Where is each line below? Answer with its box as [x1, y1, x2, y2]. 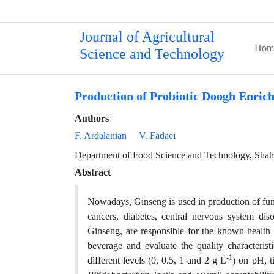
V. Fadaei [139, 130, 176, 141]
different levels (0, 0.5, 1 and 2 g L [87, 254, 227, 266]
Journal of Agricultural [80, 29, 215, 45]
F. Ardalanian [75, 130, 127, 141]
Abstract [75, 166, 111, 178]
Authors [75, 113, 109, 124]
